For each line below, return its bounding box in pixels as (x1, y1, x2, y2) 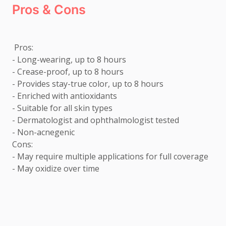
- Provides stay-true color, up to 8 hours (12, 78, 163, 89)
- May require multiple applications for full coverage (12, 151, 210, 162)
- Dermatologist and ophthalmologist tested (12, 115, 179, 126)
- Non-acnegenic (12, 127, 79, 138)
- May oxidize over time (12, 163, 99, 174)
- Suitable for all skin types (12, 102, 112, 114)
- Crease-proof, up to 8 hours (12, 66, 124, 77)
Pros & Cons (12, 2, 86, 17)
